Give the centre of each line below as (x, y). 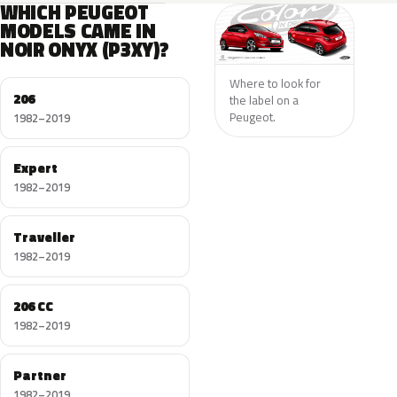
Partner (40, 375)
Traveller (44, 237)
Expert (35, 168)
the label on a (264, 100)
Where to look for (275, 83)
